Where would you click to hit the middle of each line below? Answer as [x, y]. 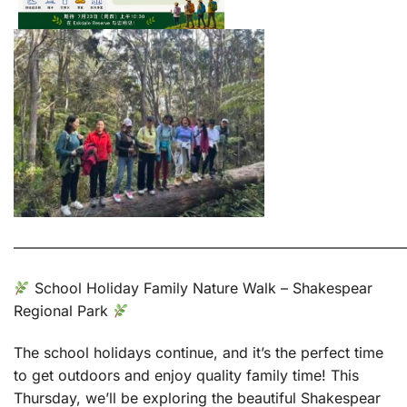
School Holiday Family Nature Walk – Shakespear [202, 288]
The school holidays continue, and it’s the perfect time [199, 353]
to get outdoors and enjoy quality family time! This [186, 376]
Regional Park [63, 311]
